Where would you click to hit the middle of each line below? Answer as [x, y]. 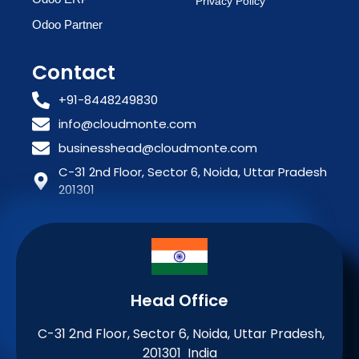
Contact [74, 72]
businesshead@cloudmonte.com [157, 147]
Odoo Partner [67, 24]
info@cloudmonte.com [127, 123]
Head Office [179, 301]
